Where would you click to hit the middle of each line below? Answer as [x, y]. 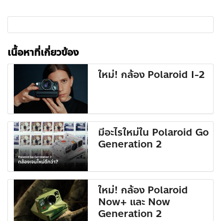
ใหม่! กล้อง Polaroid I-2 [152, 75]
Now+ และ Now [134, 202]
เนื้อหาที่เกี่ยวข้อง [43, 53]
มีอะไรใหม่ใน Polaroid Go [154, 133]
